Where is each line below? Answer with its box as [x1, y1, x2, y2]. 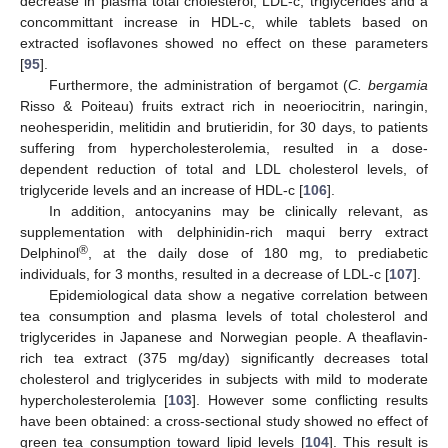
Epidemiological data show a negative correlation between [48, 287, 428, 304]
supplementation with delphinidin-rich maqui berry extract [20, 224, 428, 241]
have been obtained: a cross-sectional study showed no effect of [20, 413, 428, 430]
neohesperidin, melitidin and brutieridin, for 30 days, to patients [20, 119, 428, 136]
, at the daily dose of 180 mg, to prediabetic [88, 245, 428, 262]
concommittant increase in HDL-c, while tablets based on [20, 14, 428, 31]
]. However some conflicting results [192, 392, 428, 409]
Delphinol [20, 245, 79, 262]
